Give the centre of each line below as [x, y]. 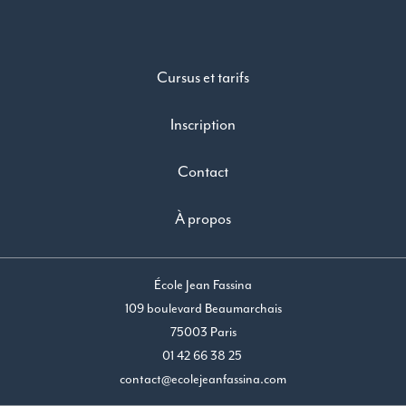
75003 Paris [203, 331]
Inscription [203, 124]
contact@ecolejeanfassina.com [203, 378]
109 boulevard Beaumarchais [203, 308]
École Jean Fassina [203, 284]
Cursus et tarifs [203, 77]
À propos [203, 218]
